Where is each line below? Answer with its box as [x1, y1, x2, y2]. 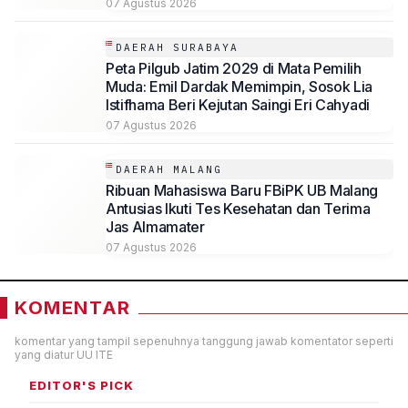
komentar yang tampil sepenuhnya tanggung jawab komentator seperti [15, 334, 393, 348]
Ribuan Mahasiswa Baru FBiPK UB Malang [106, 181, 379, 199]
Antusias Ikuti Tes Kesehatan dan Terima [106, 199, 371, 218]
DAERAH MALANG [116, 163, 222, 176]
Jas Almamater [106, 218, 205, 236]
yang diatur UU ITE [15, 348, 113, 362]
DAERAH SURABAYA [116, 41, 239, 54]
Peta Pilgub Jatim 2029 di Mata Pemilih [106, 59, 362, 77]
